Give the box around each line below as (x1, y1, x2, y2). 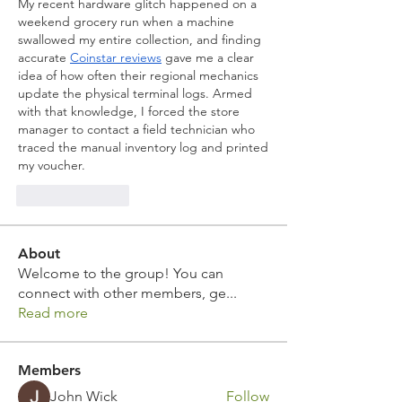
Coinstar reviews (70, 49, 162, 66)
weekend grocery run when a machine (18, 13, 234, 30)
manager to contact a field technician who (18, 121, 255, 137)
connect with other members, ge (18, 284, 226, 301)
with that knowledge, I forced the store (18, 103, 240, 119)
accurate (18, 49, 70, 66)
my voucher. (18, 157, 85, 173)
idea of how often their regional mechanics (18, 67, 258, 83)
